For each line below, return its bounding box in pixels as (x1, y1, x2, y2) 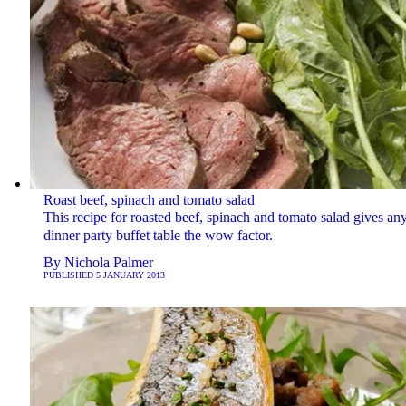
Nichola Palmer (63, 255, 153, 271)
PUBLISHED (43, 270, 96, 281)
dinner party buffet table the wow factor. (43, 227, 273, 244)
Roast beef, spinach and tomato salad (43, 192, 255, 208)
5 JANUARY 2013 (95, 270, 165, 281)
